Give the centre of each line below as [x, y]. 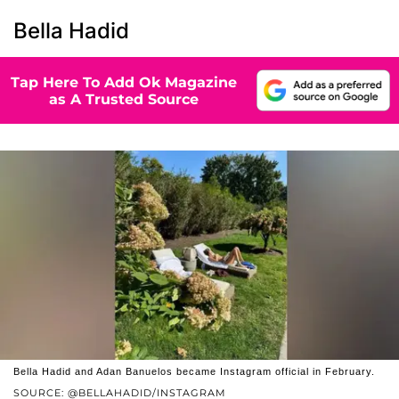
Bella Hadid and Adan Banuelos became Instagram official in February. [194, 371]
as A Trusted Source [124, 99]
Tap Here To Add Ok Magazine [124, 82]
